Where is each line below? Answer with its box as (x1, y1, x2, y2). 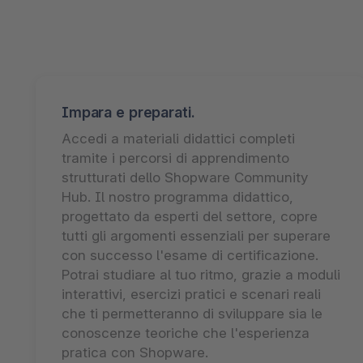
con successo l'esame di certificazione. (62, 246, 318, 263)
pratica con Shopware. (62, 344, 208, 361)
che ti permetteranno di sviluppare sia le (62, 305, 322, 322)
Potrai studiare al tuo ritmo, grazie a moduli (62, 266, 340, 283)
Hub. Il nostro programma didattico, (62, 188, 293, 205)
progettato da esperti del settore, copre (62, 207, 318, 224)
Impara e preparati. (62, 103, 194, 121)
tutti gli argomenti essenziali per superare (62, 227, 331, 244)
